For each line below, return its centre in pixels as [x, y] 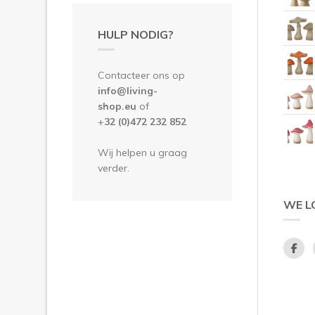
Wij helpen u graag [142, 152]
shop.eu [118, 106]
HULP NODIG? [136, 34]
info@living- [128, 90]
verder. [114, 168]
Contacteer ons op [141, 75]
